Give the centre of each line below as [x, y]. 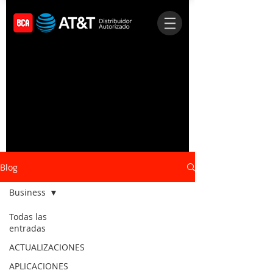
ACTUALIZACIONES [47, 247]
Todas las [28, 217]
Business [27, 192]
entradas [27, 228]
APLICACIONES [39, 266]
